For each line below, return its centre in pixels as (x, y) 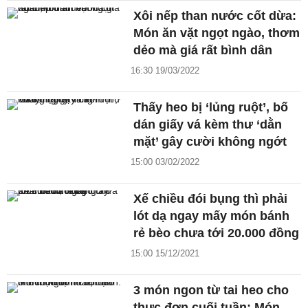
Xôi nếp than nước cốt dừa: (215, 16)
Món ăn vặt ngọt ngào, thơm (217, 33)
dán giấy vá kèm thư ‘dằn (208, 125)
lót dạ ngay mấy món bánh (212, 216)
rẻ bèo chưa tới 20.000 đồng (217, 233)
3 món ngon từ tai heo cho (211, 290)
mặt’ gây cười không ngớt (210, 142)
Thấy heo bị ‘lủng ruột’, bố (211, 108)
